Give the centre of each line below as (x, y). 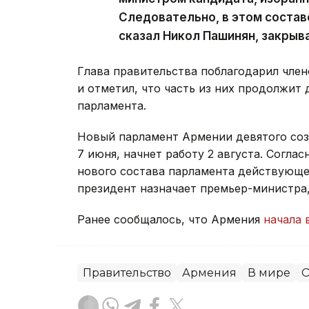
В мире (269, 272)
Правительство (127, 272)
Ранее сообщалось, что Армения (170, 219)
